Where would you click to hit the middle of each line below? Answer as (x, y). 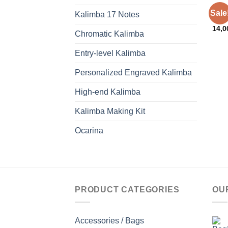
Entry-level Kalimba (110, 53)
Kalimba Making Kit (110, 111)
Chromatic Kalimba (109, 34)
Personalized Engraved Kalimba (133, 73)
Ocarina (89, 131)
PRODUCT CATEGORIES (127, 190)
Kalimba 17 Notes (107, 15)
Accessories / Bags (109, 220)
